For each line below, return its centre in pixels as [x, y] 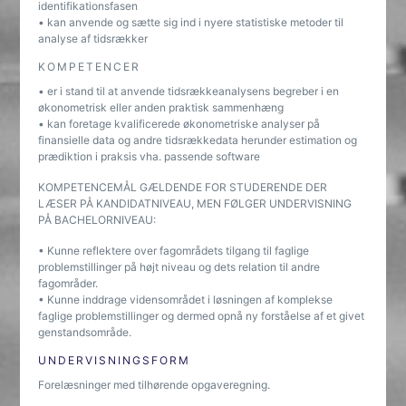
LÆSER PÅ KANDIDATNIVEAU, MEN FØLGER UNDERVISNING [195, 203]
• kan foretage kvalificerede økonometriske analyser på [179, 124]
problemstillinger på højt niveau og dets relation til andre [179, 267]
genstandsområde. [85, 332]
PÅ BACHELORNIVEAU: [97, 220]
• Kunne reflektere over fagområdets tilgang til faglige [174, 251]
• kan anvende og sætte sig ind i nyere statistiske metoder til [191, 22]
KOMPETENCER [90, 67]
